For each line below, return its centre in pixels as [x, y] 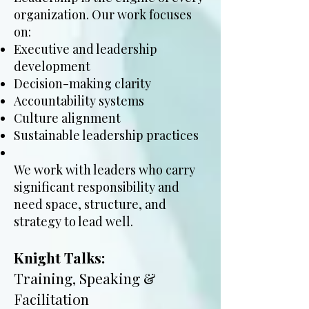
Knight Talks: [59, 257]
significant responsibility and [97, 187]
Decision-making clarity [82, 83]
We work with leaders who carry [104, 170]
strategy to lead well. [73, 221]
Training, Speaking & [85, 278]
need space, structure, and [90, 204]
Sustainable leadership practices [106, 135]
